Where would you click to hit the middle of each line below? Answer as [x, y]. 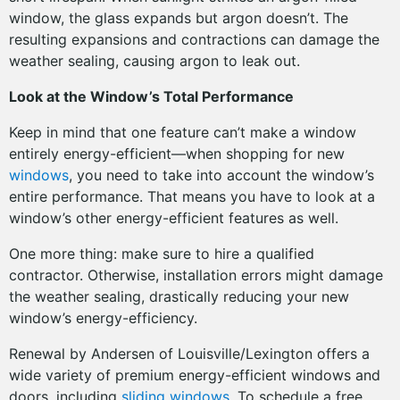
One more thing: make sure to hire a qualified [162, 254]
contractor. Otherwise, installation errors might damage [196, 275]
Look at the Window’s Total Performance [151, 96]
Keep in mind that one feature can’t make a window [183, 132]
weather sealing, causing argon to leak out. [157, 61]
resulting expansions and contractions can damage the [194, 39]
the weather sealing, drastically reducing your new [179, 296]
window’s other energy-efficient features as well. [176, 218]
